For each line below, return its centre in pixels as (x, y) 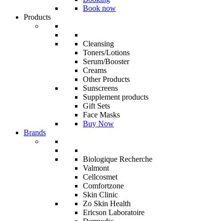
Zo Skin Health (107, 204)
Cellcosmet (100, 177)
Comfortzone (103, 186)
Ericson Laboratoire (114, 213)
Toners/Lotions (106, 53)
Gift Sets (96, 106)
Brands (35, 133)
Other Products (106, 79)
